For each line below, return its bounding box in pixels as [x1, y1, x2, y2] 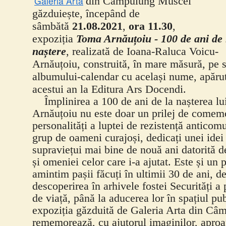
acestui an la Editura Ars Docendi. [32, 83, 186, 95]
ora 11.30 [129, 20, 173, 32]
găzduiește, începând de [32, 8, 140, 20]
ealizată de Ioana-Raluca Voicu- [76, 45, 218, 58]
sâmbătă [32, 20, 72, 32]
